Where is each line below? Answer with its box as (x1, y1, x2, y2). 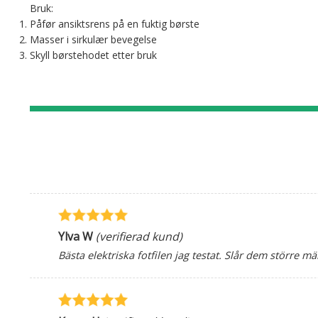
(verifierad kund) (93, 229, 182, 245)
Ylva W (58, 229, 93, 245)
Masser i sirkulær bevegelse (30, 33, 157, 46)
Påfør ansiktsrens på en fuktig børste (30, 17, 199, 31)
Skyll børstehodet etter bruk (30, 48, 157, 62)
